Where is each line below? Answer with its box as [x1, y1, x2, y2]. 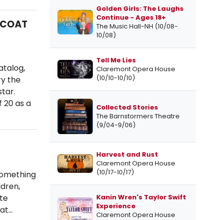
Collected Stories [96, 103, 158, 112]
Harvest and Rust [96, 150, 158, 160]
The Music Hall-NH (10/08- [96, 22, 178, 31]
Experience [96, 201, 136, 211]
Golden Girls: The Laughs [96, 4, 184, 14]
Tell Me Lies [96, 55, 136, 65]
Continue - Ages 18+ [96, 13, 166, 23]
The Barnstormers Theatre [96, 111, 180, 121]
